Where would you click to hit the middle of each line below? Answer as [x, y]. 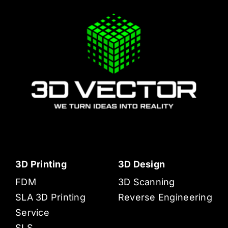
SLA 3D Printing [50, 197]
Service [32, 213]
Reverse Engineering [165, 197]
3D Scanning [146, 182]
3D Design [141, 164]
